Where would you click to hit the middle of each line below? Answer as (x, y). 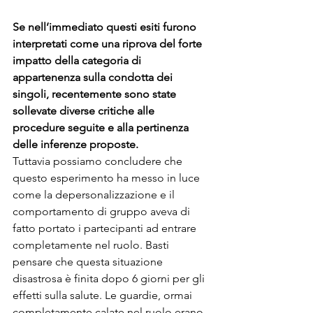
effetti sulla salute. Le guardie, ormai (104, 295)
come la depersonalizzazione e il (95, 194)
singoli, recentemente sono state (96, 94)
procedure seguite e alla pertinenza (102, 127)
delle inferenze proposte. (77, 144)
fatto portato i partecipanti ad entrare (106, 228)
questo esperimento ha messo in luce (108, 177)
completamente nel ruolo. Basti (92, 245)
